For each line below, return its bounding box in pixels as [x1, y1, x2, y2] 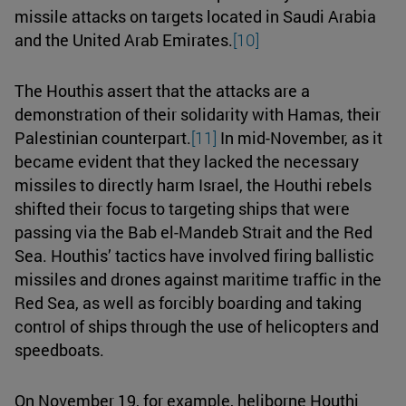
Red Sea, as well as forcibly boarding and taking [14, 291, 362, 314]
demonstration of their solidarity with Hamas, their [14, 102, 381, 125]
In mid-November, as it [217, 126, 382, 149]
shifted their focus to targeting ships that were [14, 197, 350, 219]
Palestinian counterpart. [14, 126, 191, 149]
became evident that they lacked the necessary [14, 150, 359, 172]
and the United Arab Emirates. [14, 28, 233, 51]
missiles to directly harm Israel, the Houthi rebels [14, 173, 372, 196]
